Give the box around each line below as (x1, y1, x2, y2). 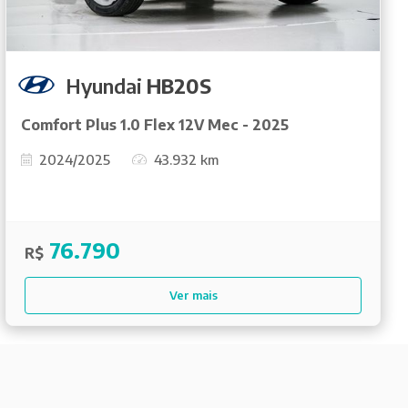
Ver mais (168, 287, 218, 302)
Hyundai (66, 72, 147, 98)
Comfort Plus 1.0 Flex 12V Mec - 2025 (21, 115, 289, 134)
